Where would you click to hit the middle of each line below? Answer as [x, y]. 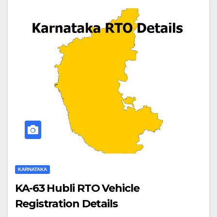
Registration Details [66, 204]
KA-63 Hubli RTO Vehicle [77, 188]
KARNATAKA [32, 169]
